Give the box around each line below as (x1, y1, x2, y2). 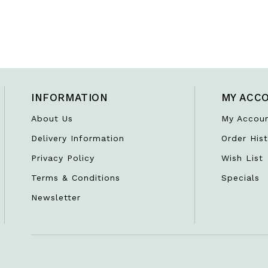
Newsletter (31, 193, 81, 203)
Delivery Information (31, 133, 124, 144)
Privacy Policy (31, 153, 95, 163)
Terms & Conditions (31, 173, 120, 183)
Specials (221, 173, 260, 183)
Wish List (221, 153, 263, 163)
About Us (31, 114, 73, 124)
